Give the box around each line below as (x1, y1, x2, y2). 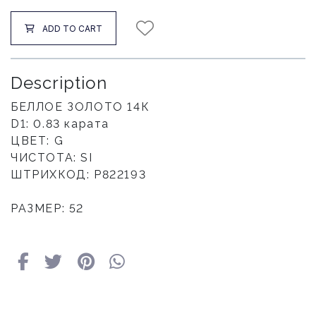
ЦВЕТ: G (11, 134, 64, 147)
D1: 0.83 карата (11, 117, 109, 130)
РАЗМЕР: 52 (11, 202, 84, 215)
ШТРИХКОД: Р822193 (11, 168, 147, 181)
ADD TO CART (42, 23, 102, 34)
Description (11, 73, 107, 93)
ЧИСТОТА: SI (11, 151, 93, 164)
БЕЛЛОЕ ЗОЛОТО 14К (11, 100, 150, 114)
